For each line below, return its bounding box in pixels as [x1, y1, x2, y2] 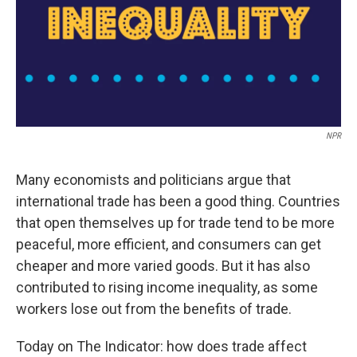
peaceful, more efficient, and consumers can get [16, 236, 321, 253]
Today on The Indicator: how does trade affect [16, 338, 307, 355]
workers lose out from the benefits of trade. [16, 300, 292, 317]
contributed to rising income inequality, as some [16, 279, 318, 296]
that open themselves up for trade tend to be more [16, 214, 335, 231]
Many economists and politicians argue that [16, 171, 291, 188]
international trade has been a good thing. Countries [16, 193, 340, 210]
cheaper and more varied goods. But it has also [16, 257, 310, 274]
